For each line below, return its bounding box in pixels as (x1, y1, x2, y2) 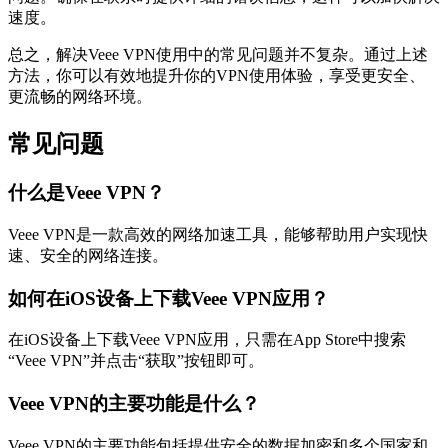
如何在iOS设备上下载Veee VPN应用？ (8, 287, 329, 309)
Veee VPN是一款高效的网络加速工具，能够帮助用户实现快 (8, 225, 428, 243)
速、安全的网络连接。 (8, 246, 168, 264)
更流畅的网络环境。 (8, 88, 152, 106)
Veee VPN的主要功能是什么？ (8, 393, 260, 415)
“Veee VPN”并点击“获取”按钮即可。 (8, 352, 264, 370)
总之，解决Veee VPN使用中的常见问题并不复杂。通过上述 (8, 46, 428, 64)
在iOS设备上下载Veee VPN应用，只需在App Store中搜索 (8, 331, 406, 349)
